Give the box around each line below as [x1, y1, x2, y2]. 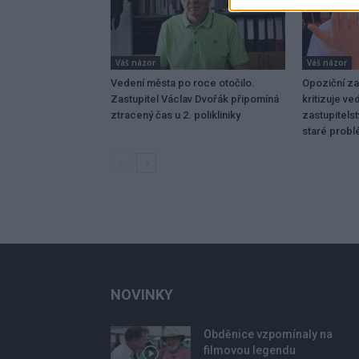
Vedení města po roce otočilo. [111, 76, 255, 89]
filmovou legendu [204, 343, 296, 357]
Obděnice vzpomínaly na [204, 327, 333, 341]
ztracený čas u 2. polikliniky [111, 108, 240, 121]
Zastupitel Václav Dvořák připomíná [111, 92, 279, 105]
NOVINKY [111, 285, 173, 303]
